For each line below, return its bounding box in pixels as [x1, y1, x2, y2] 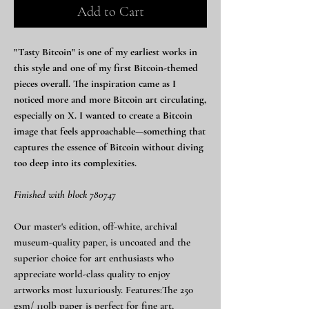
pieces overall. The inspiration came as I [14, 77, 176, 90]
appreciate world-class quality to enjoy [14, 268, 170, 280]
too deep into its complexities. [14, 157, 137, 169]
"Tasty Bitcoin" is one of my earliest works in [14, 46, 197, 58]
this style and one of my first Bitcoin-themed [14, 61, 198, 74]
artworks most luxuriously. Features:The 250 [14, 283, 193, 296]
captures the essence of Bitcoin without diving [14, 141, 203, 153]
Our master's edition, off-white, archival [14, 220, 177, 232]
